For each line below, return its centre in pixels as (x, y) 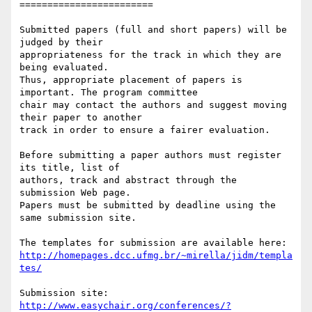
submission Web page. (75, 193)
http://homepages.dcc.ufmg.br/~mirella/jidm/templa (156, 256)
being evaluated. (64, 68)
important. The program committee (109, 93)
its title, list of (70, 168)
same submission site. (78, 218)
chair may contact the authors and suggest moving (153, 105)
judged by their (61, 42)
